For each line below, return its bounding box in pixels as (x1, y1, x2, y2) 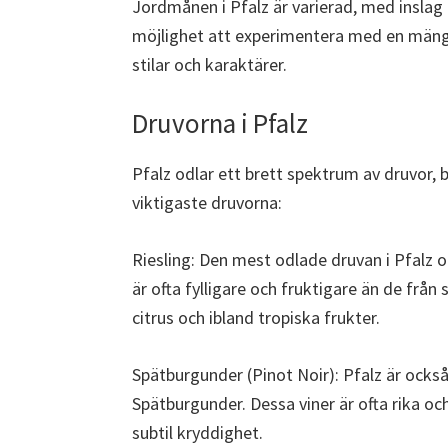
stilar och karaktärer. (132, 53, 287, 77)
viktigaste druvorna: (132, 191, 282, 215)
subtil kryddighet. (132, 421, 263, 445)
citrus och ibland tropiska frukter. (132, 306, 380, 330)
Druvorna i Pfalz (132, 106, 308, 141)
